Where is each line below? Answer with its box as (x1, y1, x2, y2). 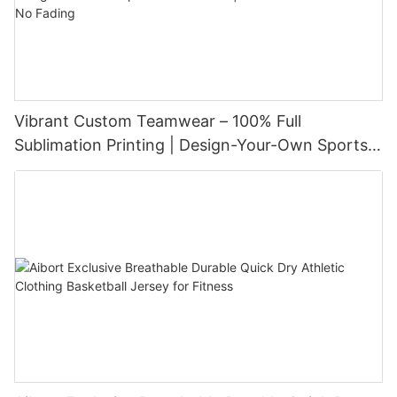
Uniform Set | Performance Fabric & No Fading (14, 159, 366, 178)
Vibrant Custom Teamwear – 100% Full (14, 111, 301, 130)
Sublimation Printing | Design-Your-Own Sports (14, 135, 368, 154)
